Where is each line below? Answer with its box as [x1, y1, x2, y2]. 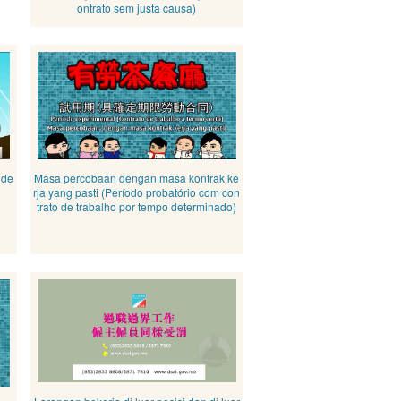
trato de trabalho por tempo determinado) [37, 199, 237, 214]
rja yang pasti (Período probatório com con [33, 184, 241, 200]
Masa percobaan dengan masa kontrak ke [34, 170, 240, 185]
